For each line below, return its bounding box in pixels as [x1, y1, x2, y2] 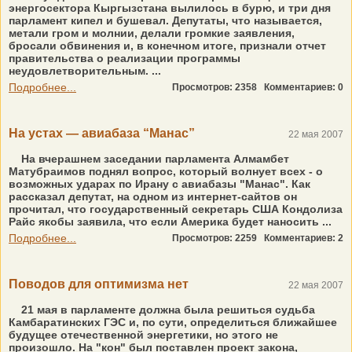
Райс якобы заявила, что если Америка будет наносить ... [9, 215, 332, 228]
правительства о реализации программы [9, 52, 240, 64]
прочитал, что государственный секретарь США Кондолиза [9, 203, 343, 215]
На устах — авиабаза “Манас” [9, 126, 195, 140]
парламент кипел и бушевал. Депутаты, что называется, [9, 14, 322, 27]
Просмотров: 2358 [172, 82, 264, 93]
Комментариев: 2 [264, 233, 343, 244]
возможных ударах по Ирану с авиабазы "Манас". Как [9, 178, 310, 190]
